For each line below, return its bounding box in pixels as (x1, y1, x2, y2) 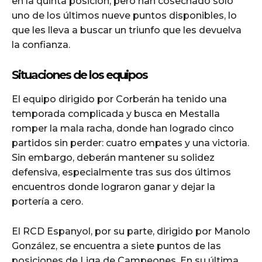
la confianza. (12, 39, 70, 50)
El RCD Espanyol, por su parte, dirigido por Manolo (12, 225, 250, 237)
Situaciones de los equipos (12, 67, 147, 82)
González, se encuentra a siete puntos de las (12, 240, 221, 251)
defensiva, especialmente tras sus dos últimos (12, 166, 231, 178)
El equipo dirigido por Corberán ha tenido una (12, 93, 227, 105)
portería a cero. (12, 195, 83, 207)
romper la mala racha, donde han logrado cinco (12, 122, 234, 134)
